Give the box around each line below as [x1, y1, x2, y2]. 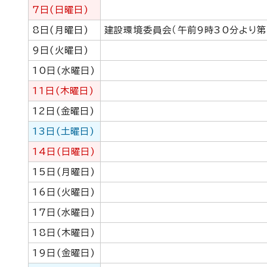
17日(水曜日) [32, 208, 96, 217]
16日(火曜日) [32, 188, 96, 197]
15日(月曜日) [32, 167, 96, 176]
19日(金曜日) [32, 249, 96, 257]
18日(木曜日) [32, 228, 96, 237]
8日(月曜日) [32, 26, 89, 35]
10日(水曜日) [32, 66, 96, 75]
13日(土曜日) [32, 127, 95, 136]
